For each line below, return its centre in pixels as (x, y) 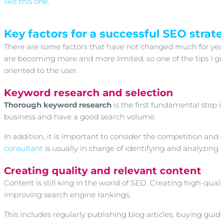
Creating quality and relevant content (103, 171)
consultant (23, 148)
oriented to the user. (41, 70)
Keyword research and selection (89, 93)
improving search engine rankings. (67, 195)
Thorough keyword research (58, 105)
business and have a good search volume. (80, 117)
